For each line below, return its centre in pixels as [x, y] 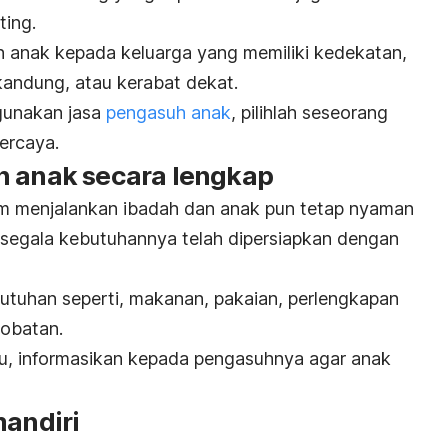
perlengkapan [343, 298]
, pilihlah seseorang [309, 112]
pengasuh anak [168, 112]
